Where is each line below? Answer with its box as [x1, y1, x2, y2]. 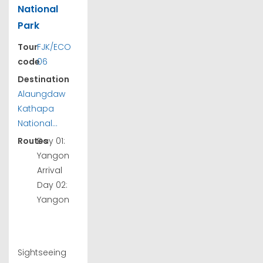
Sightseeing [18, 247, 66, 259]
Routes [18, 135, 48, 147]
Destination [18, 73, 69, 86]
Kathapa [18, 103, 54, 115]
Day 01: [37, 135, 66, 147]
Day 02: [37, 179, 68, 191]
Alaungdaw [18, 88, 65, 100]
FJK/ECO [37, 41, 72, 53]
